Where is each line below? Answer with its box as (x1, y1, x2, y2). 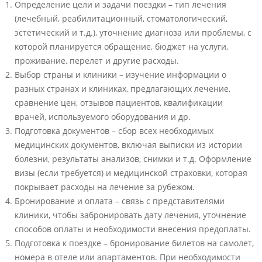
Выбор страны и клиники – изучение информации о (15, 69, 226, 80)
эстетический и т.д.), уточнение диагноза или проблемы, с (15, 27, 251, 38)
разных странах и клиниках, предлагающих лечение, (15, 83, 230, 94)
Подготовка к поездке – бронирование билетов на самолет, (15, 237, 254, 249)
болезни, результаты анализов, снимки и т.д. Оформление (15, 153, 251, 164)
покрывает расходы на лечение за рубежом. (15, 181, 195, 192)
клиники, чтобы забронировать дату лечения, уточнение (15, 209, 246, 220)
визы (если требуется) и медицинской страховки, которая (15, 167, 247, 178)
